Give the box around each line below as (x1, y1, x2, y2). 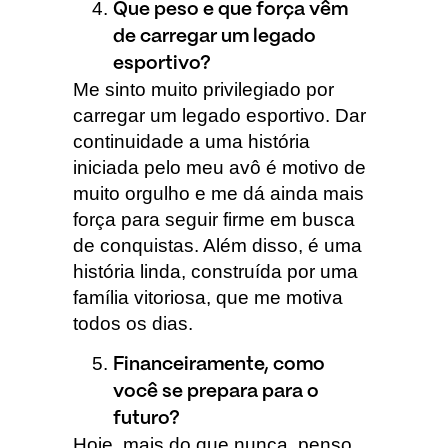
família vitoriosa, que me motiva (72, 286, 343, 308)
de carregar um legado (112, 27, 316, 46)
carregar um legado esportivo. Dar (72, 104, 366, 126)
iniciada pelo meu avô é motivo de (72, 156, 366, 178)
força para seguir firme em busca (72, 208, 355, 230)
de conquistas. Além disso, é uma (72, 234, 362, 256)
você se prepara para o (112, 382, 319, 401)
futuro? (112, 409, 184, 428)
